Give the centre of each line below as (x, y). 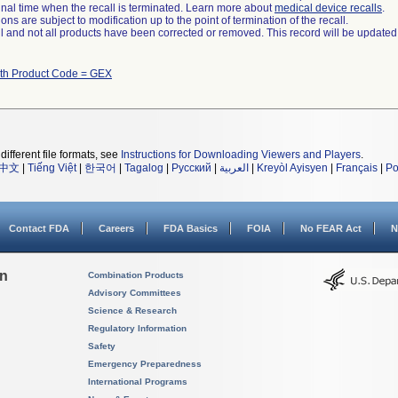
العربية (234, 168)
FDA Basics (191, 228)
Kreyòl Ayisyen (292, 168)
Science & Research (132, 310)
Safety (102, 346)
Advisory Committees (135, 293)
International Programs (138, 382)
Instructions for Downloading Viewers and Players (241, 155)
